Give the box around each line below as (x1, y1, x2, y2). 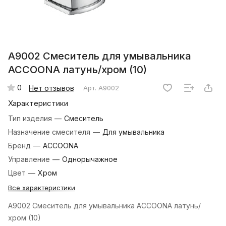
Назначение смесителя (8, 128, 92, 137)
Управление (8, 155, 52, 164)
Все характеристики (8, 184, 75, 192)
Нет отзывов (29, 83, 74, 92)
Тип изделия (8, 114, 54, 123)
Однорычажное (62, 155, 118, 164)
